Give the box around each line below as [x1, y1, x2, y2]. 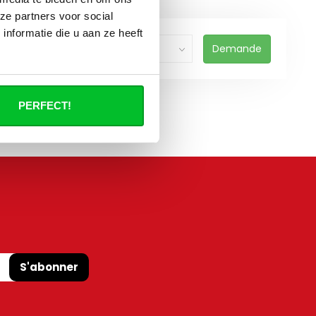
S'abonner [20, 260, 78, 275]
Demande [212, 42, 262, 56]
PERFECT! [18, 99, 71, 112]
